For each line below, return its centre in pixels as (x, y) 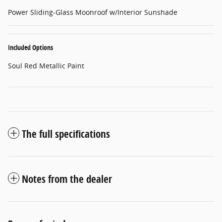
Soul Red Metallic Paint (46, 65)
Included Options (30, 47)
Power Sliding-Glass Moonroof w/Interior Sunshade (93, 12)
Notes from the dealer (67, 179)
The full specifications (66, 134)
